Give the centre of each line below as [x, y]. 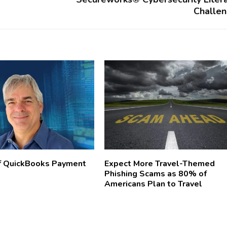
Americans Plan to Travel [153, 184]
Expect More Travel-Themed [159, 163]
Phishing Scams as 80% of [155, 174]
